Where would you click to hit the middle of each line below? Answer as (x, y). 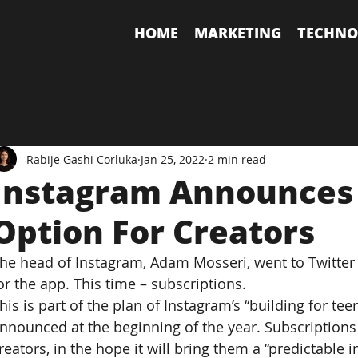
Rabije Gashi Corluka (82, 159)
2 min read (237, 159)
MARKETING (238, 32)
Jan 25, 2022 (173, 159)
